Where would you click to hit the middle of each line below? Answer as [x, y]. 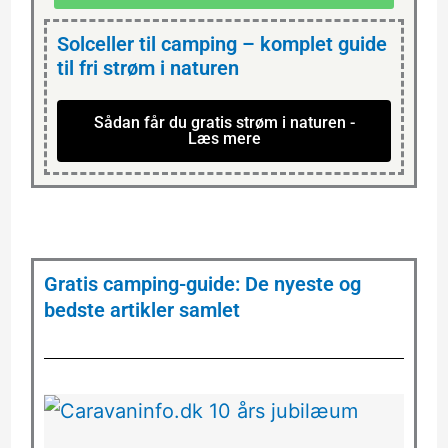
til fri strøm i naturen [147, 68]
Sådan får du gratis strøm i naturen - [224, 123]
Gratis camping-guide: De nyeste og [202, 284]
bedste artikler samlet [141, 310]
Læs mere [224, 139]
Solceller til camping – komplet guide [221, 44]
